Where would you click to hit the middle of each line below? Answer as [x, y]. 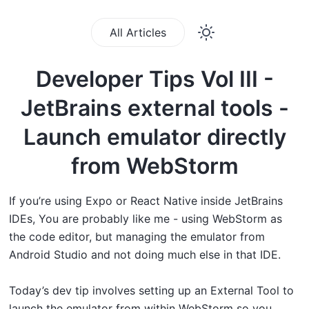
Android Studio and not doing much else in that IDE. [145, 255]
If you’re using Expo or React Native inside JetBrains [146, 201]
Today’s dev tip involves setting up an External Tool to [151, 290]
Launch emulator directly [154, 137]
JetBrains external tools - [154, 108]
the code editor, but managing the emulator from [137, 237]
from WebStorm [154, 166]
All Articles [138, 32]
